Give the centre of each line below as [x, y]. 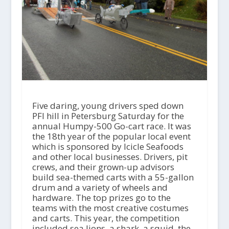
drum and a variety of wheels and [100, 188]
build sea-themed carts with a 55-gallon [113, 177]
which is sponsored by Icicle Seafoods [108, 147]
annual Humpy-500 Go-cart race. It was [111, 126]
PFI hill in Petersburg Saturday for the [108, 116]
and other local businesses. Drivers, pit [110, 157]
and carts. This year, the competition [106, 218]
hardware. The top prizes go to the [101, 198]
